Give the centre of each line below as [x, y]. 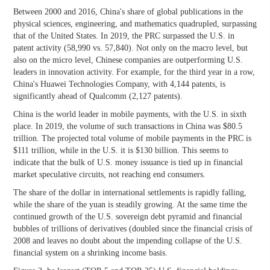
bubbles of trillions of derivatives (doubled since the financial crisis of [133, 229]
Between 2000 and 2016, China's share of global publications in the [128, 12]
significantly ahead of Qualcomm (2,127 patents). [98, 96]
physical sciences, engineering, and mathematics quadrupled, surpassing [135, 24]
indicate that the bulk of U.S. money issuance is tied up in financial [128, 163]
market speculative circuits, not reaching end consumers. [109, 175]
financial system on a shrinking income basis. [90, 253]
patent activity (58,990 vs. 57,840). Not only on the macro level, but [130, 48]
